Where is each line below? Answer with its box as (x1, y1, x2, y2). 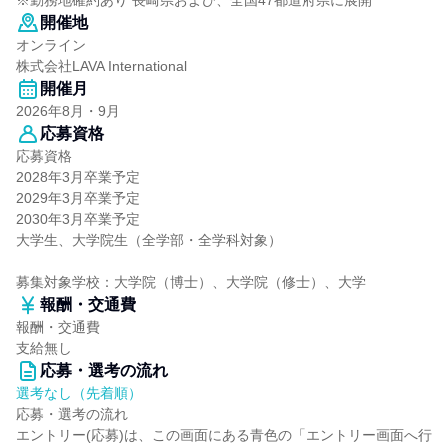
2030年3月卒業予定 (16, 211, 140, 227)
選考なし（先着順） (16, 385, 142, 401)
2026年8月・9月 (16, 103, 120, 119)
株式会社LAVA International (16, 58, 187, 74)
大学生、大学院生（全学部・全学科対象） (16, 232, 282, 248)
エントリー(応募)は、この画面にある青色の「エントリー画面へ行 (16, 427, 432, 443)
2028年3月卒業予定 (16, 169, 140, 185)
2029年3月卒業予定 (16, 190, 140, 206)
